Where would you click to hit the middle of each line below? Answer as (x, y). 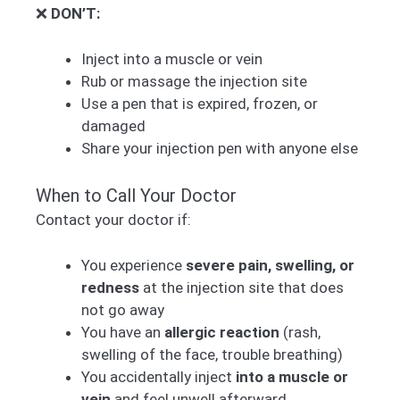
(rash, (300, 332)
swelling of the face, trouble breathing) (212, 354)
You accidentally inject (158, 376)
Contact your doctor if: (113, 220)
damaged (113, 125)
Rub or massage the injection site (194, 81)
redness (110, 287)
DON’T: (75, 14)
